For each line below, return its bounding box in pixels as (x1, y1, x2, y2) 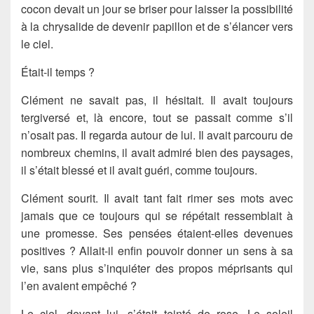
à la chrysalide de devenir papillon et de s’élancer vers (21, 18, 293, 34)
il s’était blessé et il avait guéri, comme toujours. (21, 161, 257, 178)
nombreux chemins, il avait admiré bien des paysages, (21, 144, 293, 161)
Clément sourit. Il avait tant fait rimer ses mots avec (21, 189, 293, 206)
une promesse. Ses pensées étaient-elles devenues (21, 224, 293, 241)
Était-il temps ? (21, 63, 95, 80)
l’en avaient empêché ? (21, 277, 137, 294)
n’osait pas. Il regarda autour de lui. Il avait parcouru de (21, 126, 293, 143)
